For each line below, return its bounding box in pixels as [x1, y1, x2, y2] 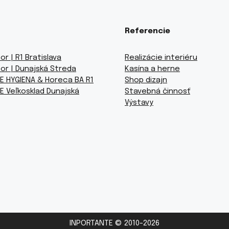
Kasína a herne [125, 64, 180, 73]
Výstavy [125, 98, 153, 107]
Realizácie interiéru [125, 53, 197, 62]
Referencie [125, 27, 170, 35]
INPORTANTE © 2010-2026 [70, 219, 159, 227]
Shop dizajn [125, 76, 167, 84]
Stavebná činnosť [125, 87, 190, 96]
